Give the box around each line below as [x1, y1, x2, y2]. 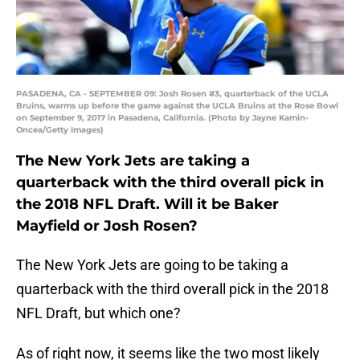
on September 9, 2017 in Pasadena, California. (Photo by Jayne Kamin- [16, 112, 309, 124]
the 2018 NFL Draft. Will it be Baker [16, 195, 279, 214]
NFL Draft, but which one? [16, 305, 181, 322]
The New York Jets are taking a [16, 152, 250, 170]
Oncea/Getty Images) [16, 125, 104, 136]
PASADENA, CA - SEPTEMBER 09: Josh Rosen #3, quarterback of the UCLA [16, 88, 329, 100]
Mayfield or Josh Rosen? [16, 217, 198, 235]
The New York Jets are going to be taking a [16, 256, 288, 274]
